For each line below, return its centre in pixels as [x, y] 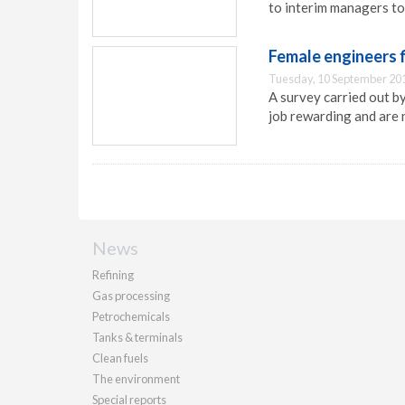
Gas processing [131, 296]
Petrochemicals [131, 316]
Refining [113, 275]
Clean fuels [120, 358]
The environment [136, 379]
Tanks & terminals [137, 337]
